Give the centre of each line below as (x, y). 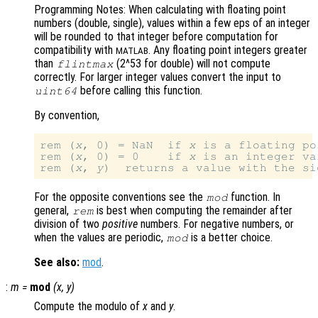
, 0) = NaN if (136, 145)
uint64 (56, 91)
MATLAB (132, 51)
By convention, (67, 116)
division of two (68, 224)
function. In (254, 197)
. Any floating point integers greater (228, 50)
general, (53, 211)
